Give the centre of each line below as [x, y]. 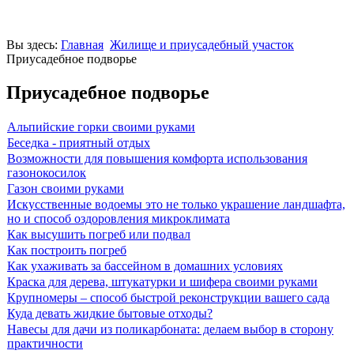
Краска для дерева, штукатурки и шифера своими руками [162, 281]
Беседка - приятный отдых [79, 142]
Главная [82, 45]
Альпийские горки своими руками [101, 126]
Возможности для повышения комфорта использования [157, 158]
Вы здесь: [34, 45]
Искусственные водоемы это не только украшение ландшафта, [176, 204]
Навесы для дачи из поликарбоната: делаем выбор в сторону [170, 329]
